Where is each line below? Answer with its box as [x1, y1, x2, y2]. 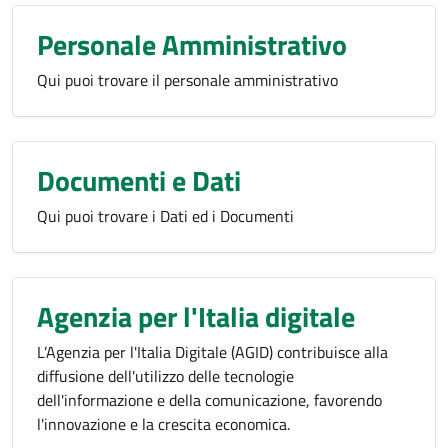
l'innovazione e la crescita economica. [37, 412, 290, 436]
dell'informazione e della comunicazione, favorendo [37, 388, 382, 412]
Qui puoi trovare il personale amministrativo [37, 68, 338, 92]
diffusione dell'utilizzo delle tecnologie [37, 364, 294, 388]
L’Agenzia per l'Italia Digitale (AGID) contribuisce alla [37, 340, 388, 364]
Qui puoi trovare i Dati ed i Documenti [37, 204, 294, 228]
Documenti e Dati [37, 159, 241, 202]
